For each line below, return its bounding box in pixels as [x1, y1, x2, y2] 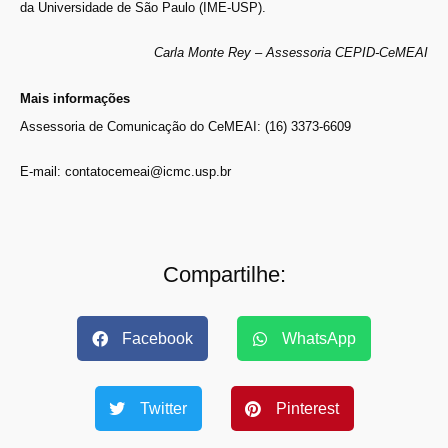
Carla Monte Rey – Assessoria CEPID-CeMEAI [154, 44, 428, 60]
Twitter [139, 399, 187, 417]
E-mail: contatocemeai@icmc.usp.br [20, 163, 231, 179]
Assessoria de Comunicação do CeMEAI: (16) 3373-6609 [20, 119, 351, 135]
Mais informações [20, 91, 130, 107]
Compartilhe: [162, 262, 286, 288]
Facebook [122, 329, 193, 347]
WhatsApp [282, 329, 356, 347]
